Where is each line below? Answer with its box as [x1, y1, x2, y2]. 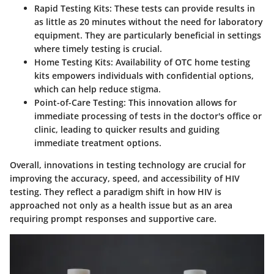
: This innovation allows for [124, 97, 237, 109]
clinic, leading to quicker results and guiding [34, 124, 220, 136]
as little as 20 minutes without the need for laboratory [34, 16, 263, 28]
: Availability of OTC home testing [111, 56, 250, 68]
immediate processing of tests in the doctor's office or [34, 110, 262, 122]
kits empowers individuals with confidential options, [34, 70, 254, 82]
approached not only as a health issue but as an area [10, 199, 232, 212]
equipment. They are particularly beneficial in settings [34, 29, 261, 42]
